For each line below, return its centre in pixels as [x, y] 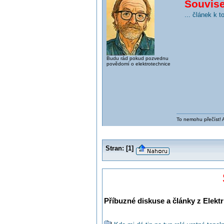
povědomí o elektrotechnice [138, 63]
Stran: [114, 148]
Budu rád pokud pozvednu [137, 58]
